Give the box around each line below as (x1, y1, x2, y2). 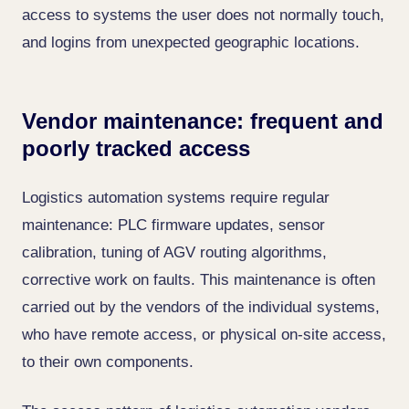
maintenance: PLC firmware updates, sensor (22, 216, 325, 234)
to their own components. (22, 353, 194, 371)
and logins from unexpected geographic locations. (22, 34, 360, 51)
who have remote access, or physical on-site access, (22, 326, 386, 343)
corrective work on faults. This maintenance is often (22, 271, 375, 288)
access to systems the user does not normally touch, (22, 6, 384, 24)
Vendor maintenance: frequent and (22, 109, 383, 133)
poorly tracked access (22, 136, 250, 161)
